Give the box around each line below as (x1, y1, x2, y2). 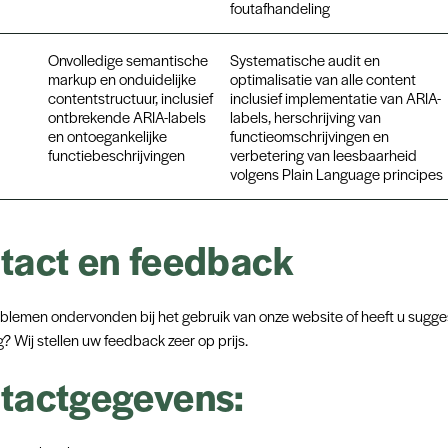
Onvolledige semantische (47, 49, 208, 70)
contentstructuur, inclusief (47, 87, 213, 108)
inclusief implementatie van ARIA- (229, 87, 441, 108)
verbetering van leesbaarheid (229, 144, 417, 165)
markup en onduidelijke (47, 68, 196, 89)
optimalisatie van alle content (229, 68, 416, 89)
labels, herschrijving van (229, 106, 381, 127)
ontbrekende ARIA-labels (47, 106, 206, 127)
